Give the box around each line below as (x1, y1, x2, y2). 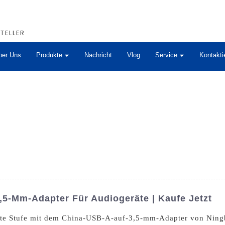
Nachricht (84, 51, 112, 59)
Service (155, 51, 177, 59)
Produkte (36, 51, 62, 59)
